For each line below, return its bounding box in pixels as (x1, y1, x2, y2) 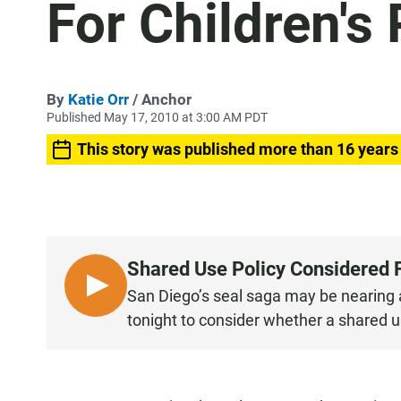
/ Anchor (129, 90, 192, 108)
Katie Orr (68, 90, 129, 108)
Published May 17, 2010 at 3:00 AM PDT (47, 110, 268, 124)
